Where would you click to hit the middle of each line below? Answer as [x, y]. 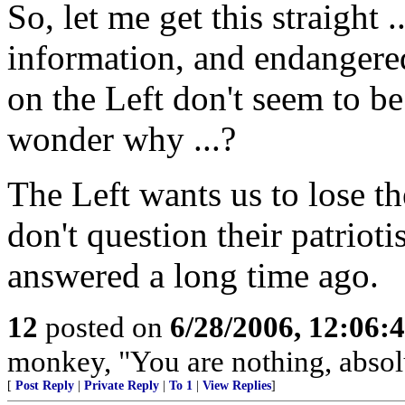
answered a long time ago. [193, 275]
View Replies [237, 386]
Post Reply [45, 386]
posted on [104, 327]
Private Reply [122, 386]
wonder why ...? [122, 139]
